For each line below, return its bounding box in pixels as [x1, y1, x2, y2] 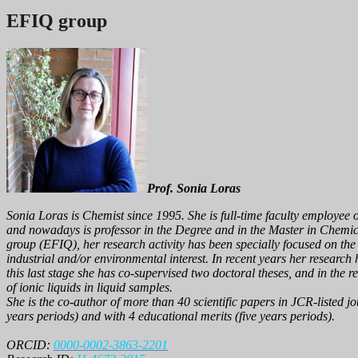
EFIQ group [6, 10, 107, 31]
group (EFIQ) [6, 237, 77, 251]
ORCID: [6, 337, 54, 352]
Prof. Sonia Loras [147, 181, 241, 195]
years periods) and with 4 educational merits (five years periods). [6, 308, 335, 323]
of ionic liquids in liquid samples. [6, 280, 173, 294]
